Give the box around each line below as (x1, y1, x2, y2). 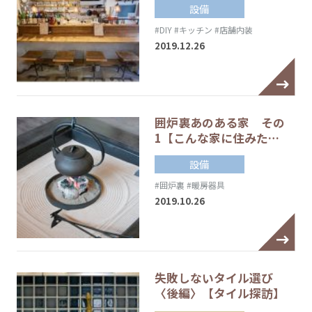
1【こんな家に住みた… (154, 129, 279, 146)
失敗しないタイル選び (154, 269, 273, 286)
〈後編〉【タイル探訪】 (154, 284, 285, 302)
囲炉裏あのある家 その (154, 114, 285, 131)
